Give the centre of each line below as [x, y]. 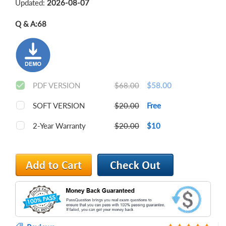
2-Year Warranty [59, 126]
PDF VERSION [56, 85]
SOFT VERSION [59, 105]
